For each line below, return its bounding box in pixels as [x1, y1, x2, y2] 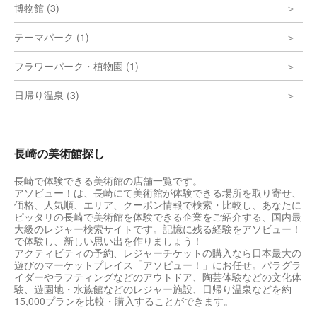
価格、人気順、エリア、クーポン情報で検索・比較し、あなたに [14, 197, 301, 212]
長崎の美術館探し [14, 145, 105, 161]
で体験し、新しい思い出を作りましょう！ [14, 234, 202, 248]
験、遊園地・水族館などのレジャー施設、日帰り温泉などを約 [14, 282, 292, 296]
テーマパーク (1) [14, 30, 89, 44]
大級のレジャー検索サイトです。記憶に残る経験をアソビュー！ [14, 221, 301, 236]
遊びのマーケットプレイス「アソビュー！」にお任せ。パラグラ [14, 258, 301, 272]
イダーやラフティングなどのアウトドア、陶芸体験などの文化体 [14, 270, 301, 284]
